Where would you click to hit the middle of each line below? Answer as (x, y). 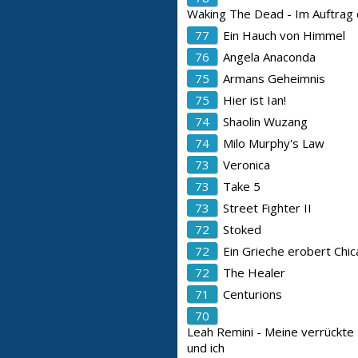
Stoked (242, 229)
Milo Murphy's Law (274, 143)
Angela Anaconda (269, 57)
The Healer (254, 272)
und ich (206, 348)
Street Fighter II (267, 208)
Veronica (247, 165)
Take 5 (242, 186)
